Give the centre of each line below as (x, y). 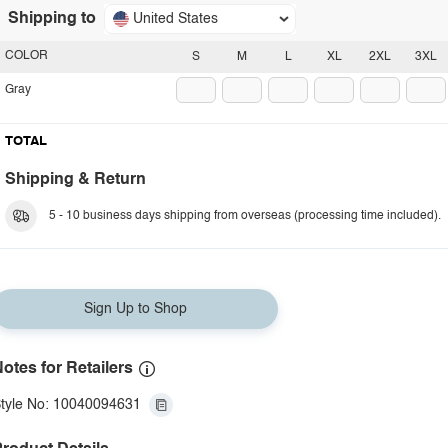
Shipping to (52, 19)
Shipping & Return (75, 180)
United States (175, 19)
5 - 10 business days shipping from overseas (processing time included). (245, 216)
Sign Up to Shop (135, 309)
